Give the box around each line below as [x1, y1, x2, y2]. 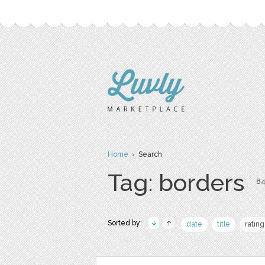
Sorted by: [108, 219, 142, 227]
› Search [128, 150, 162, 159]
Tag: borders [108, 169, 244, 196]
